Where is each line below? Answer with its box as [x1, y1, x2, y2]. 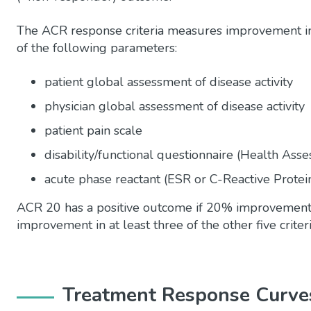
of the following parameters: [17, 39, 177, 56]
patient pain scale [44, 121, 142, 139]
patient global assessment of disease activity [44, 73, 293, 90]
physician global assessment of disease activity [44, 97, 305, 115]
